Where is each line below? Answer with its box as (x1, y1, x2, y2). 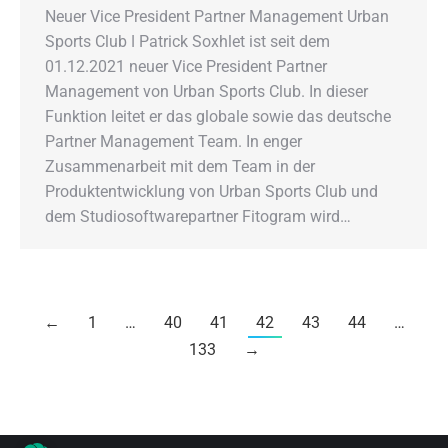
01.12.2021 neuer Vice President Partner (45, 56, 327, 76)
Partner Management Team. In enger (45, 131, 302, 151)
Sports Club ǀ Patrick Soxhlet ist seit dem (45, 31, 330, 51)
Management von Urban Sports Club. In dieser (45, 81, 368, 101)
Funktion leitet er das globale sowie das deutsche (45, 106, 391, 126)
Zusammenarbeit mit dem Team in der (45, 156, 315, 176)
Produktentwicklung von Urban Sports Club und (45, 181, 378, 201)
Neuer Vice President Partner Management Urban (45, 6, 389, 26)
